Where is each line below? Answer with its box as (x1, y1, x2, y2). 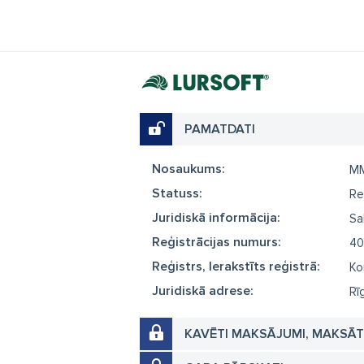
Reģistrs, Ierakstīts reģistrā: (152, 258, 320, 275)
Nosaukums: (152, 161, 225, 177)
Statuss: (152, 185, 202, 201)
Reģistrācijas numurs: (152, 234, 281, 250)
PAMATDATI (184, 121, 255, 137)
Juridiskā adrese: (152, 283, 253, 299)
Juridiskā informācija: (152, 210, 280, 226)
